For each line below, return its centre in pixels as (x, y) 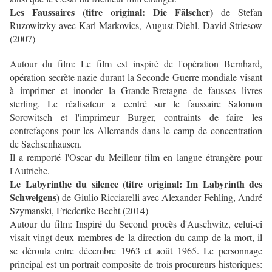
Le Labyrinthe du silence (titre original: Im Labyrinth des (136, 184)
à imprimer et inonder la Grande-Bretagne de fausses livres (136, 90)
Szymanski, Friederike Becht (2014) (79, 210)
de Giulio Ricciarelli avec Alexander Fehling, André (161, 197)
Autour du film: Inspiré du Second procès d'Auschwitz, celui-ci (136, 224)
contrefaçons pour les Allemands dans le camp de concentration (136, 130)
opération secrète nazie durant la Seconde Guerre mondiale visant (136, 77)
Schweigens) (35, 197)
